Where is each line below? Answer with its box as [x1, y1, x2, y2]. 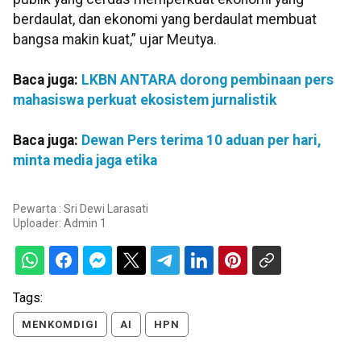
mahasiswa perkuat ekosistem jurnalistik [13, 91, 276, 108]
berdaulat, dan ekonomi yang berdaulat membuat [13, 10, 317, 27]
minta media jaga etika [13, 151, 157, 168]
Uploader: [13, 217, 64, 230]
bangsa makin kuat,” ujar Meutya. [13, 31, 217, 48]
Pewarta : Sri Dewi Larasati [13, 202, 148, 216]
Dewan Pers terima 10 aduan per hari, [81, 131, 322, 148]
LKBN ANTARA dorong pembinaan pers [81, 71, 334, 88]
